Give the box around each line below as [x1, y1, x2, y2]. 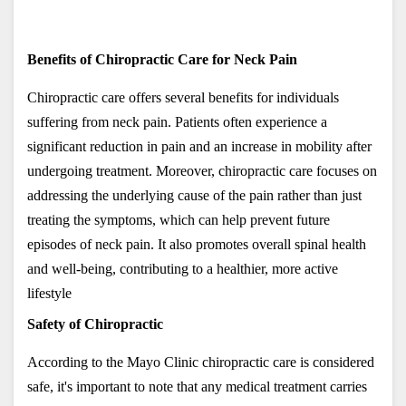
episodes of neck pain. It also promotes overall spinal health [27, 236, 366, 252]
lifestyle [27, 285, 72, 301]
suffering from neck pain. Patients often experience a [27, 113, 327, 130]
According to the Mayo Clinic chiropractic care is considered [27, 353, 374, 370]
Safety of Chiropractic [27, 315, 163, 332]
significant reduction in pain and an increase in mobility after [27, 138, 372, 154]
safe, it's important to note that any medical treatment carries [27, 378, 367, 394]
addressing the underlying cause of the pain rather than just [27, 187, 362, 203]
